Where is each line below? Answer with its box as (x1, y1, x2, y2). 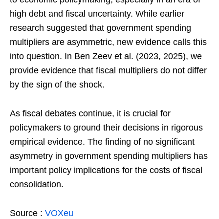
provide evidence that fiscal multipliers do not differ (10, 65, 207, 75)
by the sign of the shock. (10, 79, 105, 89)
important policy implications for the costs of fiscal (10, 165, 202, 175)
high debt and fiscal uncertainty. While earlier (10, 8, 184, 19)
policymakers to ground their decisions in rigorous (10, 122, 203, 132)
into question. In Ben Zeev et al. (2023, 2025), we (10, 51, 202, 61)
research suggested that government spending (10, 22, 191, 33)
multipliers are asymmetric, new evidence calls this (10, 37, 207, 47)
